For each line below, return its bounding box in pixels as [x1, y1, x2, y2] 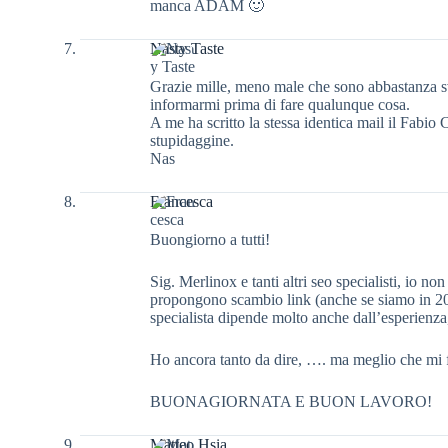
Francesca [150, 192, 213, 210]
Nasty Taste [150, 39, 224, 57]
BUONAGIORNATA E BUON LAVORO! [150, 392, 432, 410]
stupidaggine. [150, 131, 234, 149]
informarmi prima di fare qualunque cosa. [150, 95, 410, 113]
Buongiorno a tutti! [150, 230, 270, 248]
